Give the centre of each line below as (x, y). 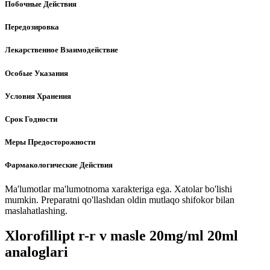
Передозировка (32, 27)
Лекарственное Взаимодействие (61, 50)
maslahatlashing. (36, 210)
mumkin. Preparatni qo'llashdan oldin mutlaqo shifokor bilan (120, 199)
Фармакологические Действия (59, 165)
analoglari (36, 252)
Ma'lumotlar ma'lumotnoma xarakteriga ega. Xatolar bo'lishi (118, 189)
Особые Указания (36, 73)
